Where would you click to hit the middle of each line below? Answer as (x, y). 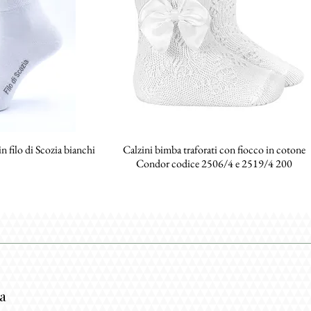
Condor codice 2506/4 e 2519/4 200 (214, 164)
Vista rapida (214, 149)
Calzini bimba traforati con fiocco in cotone (214, 150)
